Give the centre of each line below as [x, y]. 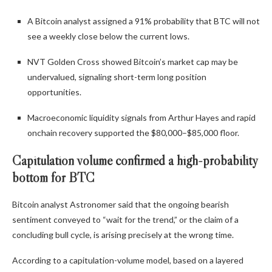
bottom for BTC [53, 178]
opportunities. [54, 92]
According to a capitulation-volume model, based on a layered [128, 260]
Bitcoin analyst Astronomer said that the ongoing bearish [121, 205]
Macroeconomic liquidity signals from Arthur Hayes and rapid [141, 118]
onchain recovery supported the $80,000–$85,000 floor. [133, 133]
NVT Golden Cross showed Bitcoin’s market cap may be [133, 62]
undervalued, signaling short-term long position [117, 77]
